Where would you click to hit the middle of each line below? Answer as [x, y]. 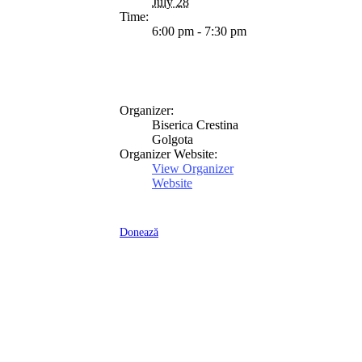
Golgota [173, 140]
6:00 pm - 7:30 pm [199, 32]
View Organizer [193, 169]
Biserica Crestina [195, 125]
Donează [139, 233]
